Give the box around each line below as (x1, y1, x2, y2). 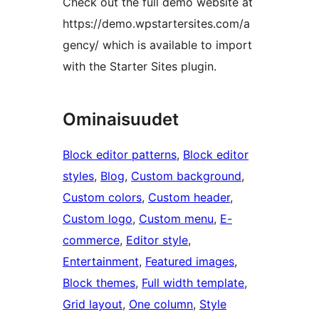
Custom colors (63, 189, 142, 204)
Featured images (145, 253, 234, 268)
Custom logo (63, 211, 132, 226)
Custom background (131, 168, 241, 183)
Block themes (63, 275, 135, 290)
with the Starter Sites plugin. (63, 58, 216, 73)
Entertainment (63, 253, 139, 268)
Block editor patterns (63, 147, 177, 162)
